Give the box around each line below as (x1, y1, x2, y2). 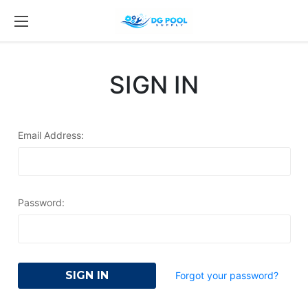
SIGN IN (109, 70, 199, 99)
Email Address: (17, 129, 84, 141)
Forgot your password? (175, 269, 278, 282)
